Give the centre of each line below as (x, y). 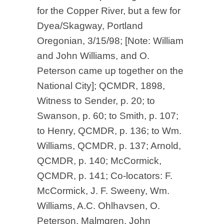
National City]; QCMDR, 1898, (101, 86)
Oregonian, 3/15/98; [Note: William (110, 41)
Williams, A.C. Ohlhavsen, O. (98, 206)
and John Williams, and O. (93, 56)
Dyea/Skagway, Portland (90, 26)
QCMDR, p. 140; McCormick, (99, 161)
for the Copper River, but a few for (109, 11)
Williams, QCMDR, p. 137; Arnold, (109, 146)
